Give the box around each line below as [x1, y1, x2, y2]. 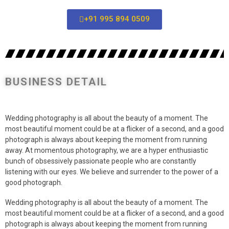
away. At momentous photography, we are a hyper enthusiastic [5, 146, 208, 154]
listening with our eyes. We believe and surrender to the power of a [5, 167, 218, 176]
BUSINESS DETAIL [5, 75, 107, 88]
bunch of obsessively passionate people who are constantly [5, 156, 196, 165]
